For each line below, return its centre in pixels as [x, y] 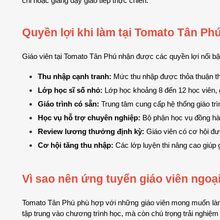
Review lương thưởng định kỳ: [91, 131]
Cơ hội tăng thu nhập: [76, 145]
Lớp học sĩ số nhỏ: [70, 90]
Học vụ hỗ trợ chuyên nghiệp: [89, 118]
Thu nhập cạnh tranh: [75, 76]
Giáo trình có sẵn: [69, 104]
